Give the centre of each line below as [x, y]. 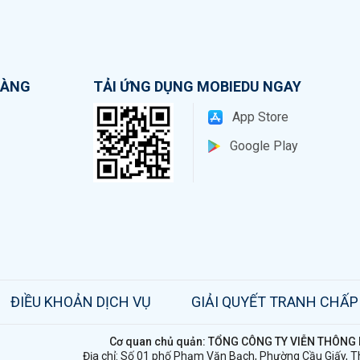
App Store [260, 117]
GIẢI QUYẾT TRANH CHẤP [274, 301]
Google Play [264, 145]
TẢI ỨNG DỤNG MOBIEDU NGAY [197, 86]
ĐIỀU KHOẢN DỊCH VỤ [80, 301]
